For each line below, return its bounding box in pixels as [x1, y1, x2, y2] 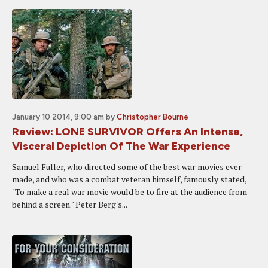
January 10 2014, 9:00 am [12, 112, 104, 121]
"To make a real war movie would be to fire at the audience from [12, 186, 247, 197]
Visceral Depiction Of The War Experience [12, 139, 230, 153]
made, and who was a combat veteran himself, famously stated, [12, 173, 246, 185]
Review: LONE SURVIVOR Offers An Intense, [12, 125, 243, 138]
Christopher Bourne [117, 112, 188, 121]
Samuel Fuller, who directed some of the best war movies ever [12, 161, 242, 172]
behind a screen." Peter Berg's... [12, 199, 127, 210]
